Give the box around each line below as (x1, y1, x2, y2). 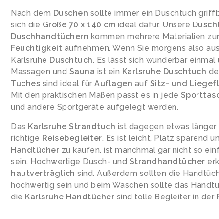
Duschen (53, 8, 88, 18)
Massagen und (11, 67, 69, 76)
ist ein (95, 67, 122, 76)
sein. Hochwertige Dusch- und (11, 157, 130, 166)
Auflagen (94, 79, 132, 88)
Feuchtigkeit (11, 44, 62, 53)
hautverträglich (11, 169, 75, 178)
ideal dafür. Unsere (115, 20, 193, 29)
